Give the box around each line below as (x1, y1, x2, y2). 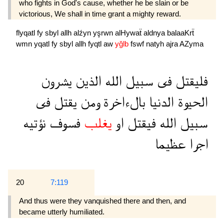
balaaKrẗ (167, 28, 194, 37)
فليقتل (172, 74, 208, 89)
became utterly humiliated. (19, 207, 104, 216)
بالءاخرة (99, 95, 145, 110)
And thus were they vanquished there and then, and (19, 196, 186, 205)
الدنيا (145, 95, 174, 110)
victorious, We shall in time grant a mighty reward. (19, 9, 181, 18)
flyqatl (16, 28, 37, 37)
